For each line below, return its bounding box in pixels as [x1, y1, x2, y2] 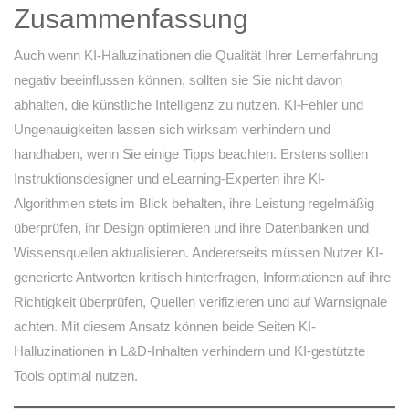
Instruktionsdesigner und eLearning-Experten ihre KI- [14, 171, 326, 187]
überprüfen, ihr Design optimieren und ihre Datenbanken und [14, 220, 370, 236]
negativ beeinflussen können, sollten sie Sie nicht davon [14, 72, 343, 89]
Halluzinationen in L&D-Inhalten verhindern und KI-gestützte [14, 343, 366, 360]
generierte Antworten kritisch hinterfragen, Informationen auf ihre [14, 269, 392, 286]
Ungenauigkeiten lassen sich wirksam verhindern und [14, 121, 330, 138]
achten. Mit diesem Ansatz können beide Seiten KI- [14, 319, 316, 335]
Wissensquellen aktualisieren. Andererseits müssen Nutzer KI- [14, 245, 384, 261]
